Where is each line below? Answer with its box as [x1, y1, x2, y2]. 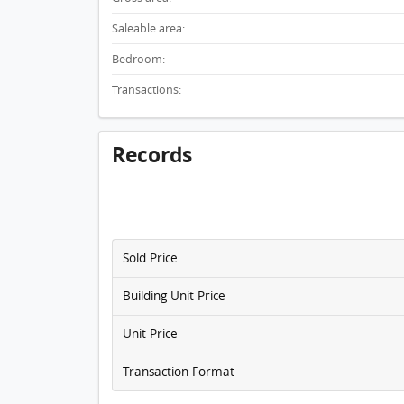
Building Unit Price [122, 288, 225, 305]
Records [111, 139, 192, 170]
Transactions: [111, 82, 181, 98]
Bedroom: [111, 51, 165, 68]
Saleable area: [111, 21, 185, 37]
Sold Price [122, 250, 178, 267]
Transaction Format [122, 363, 234, 381]
